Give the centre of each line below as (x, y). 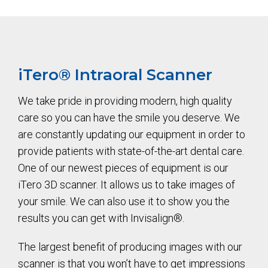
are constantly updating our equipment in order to (132, 134)
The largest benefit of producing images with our (130, 246)
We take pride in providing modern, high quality (125, 100)
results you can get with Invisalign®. (101, 218)
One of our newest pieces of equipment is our (123, 167)
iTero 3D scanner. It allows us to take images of (127, 184)
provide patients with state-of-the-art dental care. (131, 151)
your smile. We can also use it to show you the (124, 201)
